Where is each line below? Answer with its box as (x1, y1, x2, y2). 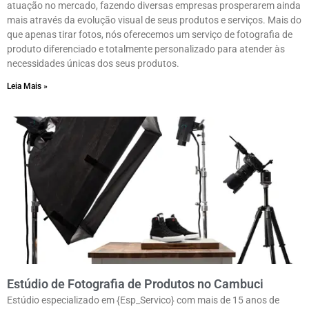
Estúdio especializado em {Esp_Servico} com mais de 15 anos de (7, 295, 279, 306)
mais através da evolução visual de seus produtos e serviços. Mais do (7, 14, 301, 26)
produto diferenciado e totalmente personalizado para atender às (7, 43, 285, 55)
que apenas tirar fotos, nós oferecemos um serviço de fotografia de (7, 29, 292, 41)
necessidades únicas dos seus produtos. (7, 58, 179, 70)
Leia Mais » (7, 81, 48, 92)
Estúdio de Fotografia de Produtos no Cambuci (7, 277, 263, 292)
